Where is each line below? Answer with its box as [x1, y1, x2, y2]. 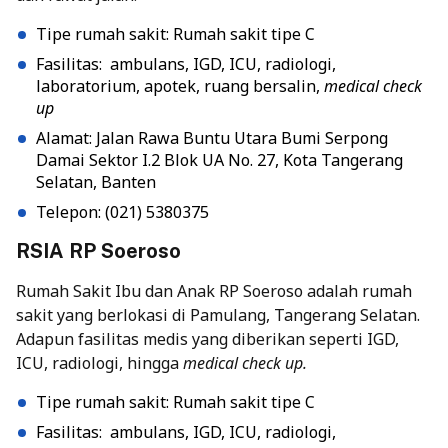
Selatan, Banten [36, 171, 156, 194]
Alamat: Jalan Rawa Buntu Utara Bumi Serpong [36, 127, 388, 150]
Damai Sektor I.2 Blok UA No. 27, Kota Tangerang [36, 149, 403, 172]
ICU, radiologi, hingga [16, 352, 183, 375]
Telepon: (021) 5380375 [36, 201, 209, 224]
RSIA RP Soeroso [16, 239, 181, 264]
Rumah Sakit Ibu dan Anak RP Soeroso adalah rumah [16, 280, 412, 303]
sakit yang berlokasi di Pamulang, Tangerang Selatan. [16, 304, 420, 327]
